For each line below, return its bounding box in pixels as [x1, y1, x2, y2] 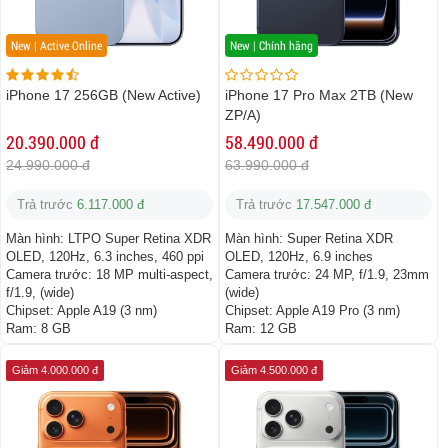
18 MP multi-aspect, [96, 267, 213, 283]
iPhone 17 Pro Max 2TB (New [225, 87, 413, 104]
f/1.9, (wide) [6, 285, 74, 301]
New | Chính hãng [230, 37, 313, 54]
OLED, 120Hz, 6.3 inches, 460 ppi [6, 249, 204, 265]
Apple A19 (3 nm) [57, 303, 157, 319]
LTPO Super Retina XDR [68, 231, 211, 247]
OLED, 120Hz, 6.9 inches [225, 249, 373, 265]
